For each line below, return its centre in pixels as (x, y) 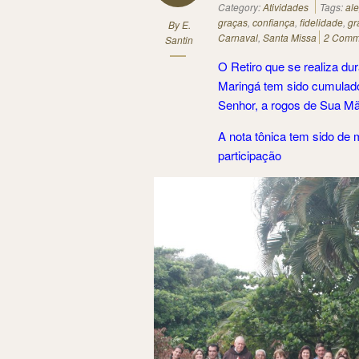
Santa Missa (290, 37)
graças (233, 22)
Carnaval (238, 37)
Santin (179, 40)
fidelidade (321, 22)
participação (250, 155)
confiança (274, 22)
